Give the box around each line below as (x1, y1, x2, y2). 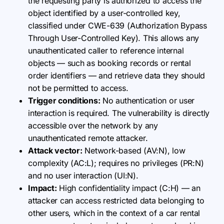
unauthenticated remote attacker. (28, 133, 148, 143)
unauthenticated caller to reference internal (28, 45, 184, 55)
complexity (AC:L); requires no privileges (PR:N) (28, 158, 204, 168)
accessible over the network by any (28, 120, 158, 130)
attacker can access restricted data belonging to (28, 195, 204, 205)
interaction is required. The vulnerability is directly (28, 108, 210, 118)
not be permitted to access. (28, 83, 128, 93)
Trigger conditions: (28, 95, 100, 105)
